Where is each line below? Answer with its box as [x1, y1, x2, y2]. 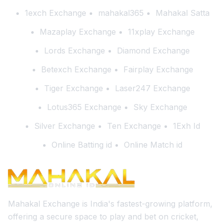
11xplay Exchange [127, 27, 195, 37]
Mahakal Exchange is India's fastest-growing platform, [8, 199, 213, 209]
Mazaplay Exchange [39, 27, 116, 37]
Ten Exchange [107, 121, 161, 131]
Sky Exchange [133, 102, 187, 112]
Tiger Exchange [44, 83, 103, 93]
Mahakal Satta [155, 8, 210, 18]
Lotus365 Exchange [47, 102, 121, 112]
